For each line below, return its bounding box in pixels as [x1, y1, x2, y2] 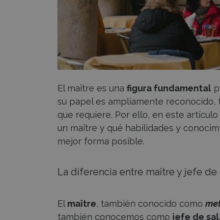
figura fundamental [127, 82, 211, 93]
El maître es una [57, 82, 127, 93]
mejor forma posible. [57, 136, 144, 146]
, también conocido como [96, 198, 205, 209]
